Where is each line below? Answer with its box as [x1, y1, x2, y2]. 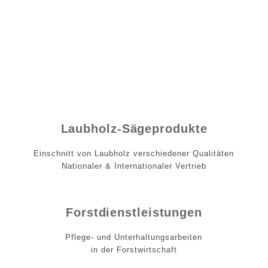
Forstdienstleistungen [66, 206, 202, 220]
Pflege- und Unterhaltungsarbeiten [65, 233, 203, 242]
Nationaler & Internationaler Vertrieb [61, 162, 206, 171]
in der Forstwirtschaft [90, 245, 177, 255]
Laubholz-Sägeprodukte [60, 122, 208, 136]
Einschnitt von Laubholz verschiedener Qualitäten [33, 149, 234, 159]
